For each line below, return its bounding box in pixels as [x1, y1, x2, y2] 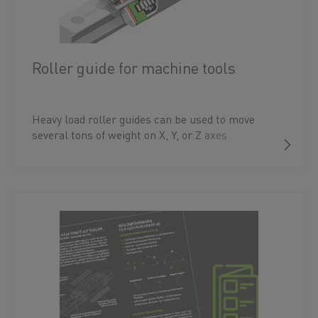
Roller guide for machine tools [32, 57, 236, 77]
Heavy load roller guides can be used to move [32, 111, 255, 126]
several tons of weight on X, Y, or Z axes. [32, 127, 230, 142]
